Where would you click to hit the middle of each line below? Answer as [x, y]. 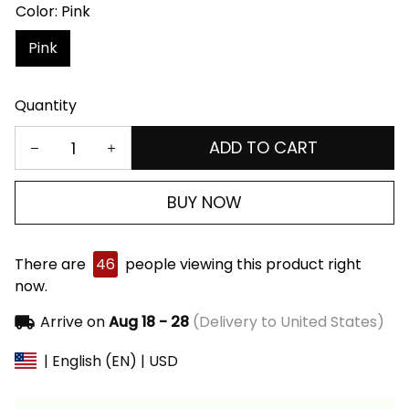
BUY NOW [204, 203]
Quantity [46, 106]
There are [52, 265]
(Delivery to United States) [286, 322]
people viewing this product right [241, 265]
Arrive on [72, 322]
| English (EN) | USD [111, 361]
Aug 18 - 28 [148, 322]
